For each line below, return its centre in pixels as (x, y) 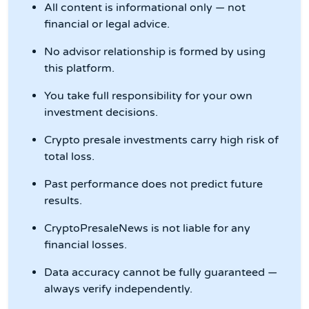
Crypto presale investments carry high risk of (161, 140)
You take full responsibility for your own (148, 96)
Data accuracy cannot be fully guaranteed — (161, 273)
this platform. (79, 69)
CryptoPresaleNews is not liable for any (147, 229)
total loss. (69, 157)
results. (63, 201)
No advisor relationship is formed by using (155, 52)
